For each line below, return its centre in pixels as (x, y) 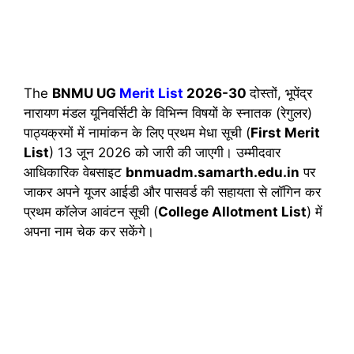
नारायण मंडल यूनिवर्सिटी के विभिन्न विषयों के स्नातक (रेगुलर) (168, 113)
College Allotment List (232, 212)
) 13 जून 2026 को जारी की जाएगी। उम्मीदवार (165, 153)
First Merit (285, 133)
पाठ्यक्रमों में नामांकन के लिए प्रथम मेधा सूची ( (137, 133)
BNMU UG (86, 94)
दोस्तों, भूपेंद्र (281, 94)
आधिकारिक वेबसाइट (75, 173)
